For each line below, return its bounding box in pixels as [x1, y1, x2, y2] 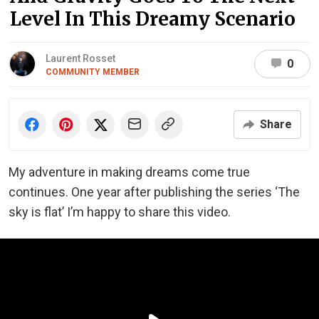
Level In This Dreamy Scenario [10, 6, 296, 31]
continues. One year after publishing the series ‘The [9, 184, 300, 199]
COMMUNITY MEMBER [46, 66, 140, 77]
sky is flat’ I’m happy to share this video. [9, 204, 231, 219]
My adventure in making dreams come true [9, 164, 250, 179]
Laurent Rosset [46, 52, 115, 64]
